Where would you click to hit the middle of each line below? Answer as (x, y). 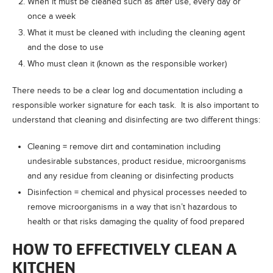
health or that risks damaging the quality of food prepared (136, 221)
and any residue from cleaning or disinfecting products (131, 175)
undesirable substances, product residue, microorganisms (137, 161)
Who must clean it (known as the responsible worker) (127, 63)
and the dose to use (66, 47)
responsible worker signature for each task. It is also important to (136, 105)
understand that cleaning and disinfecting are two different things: (136, 119)
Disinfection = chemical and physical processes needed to (137, 192)
